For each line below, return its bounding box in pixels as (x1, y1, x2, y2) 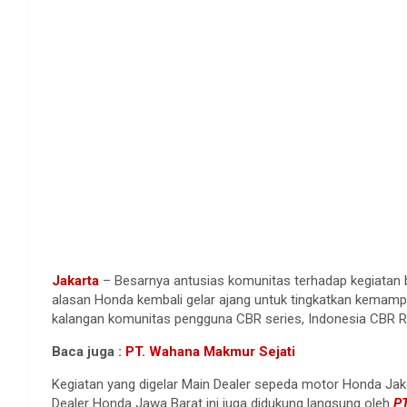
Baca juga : (52, 342, 125, 360)
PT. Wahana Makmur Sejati (125, 342, 295, 360)
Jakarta (52, 272, 99, 289)
